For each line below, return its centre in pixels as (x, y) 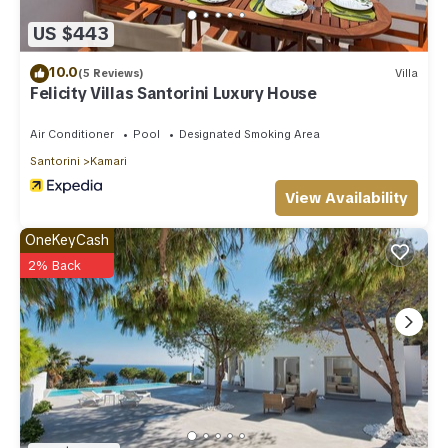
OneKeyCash (67, 239)
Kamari (108, 160)
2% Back (54, 265)
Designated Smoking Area (249, 133)
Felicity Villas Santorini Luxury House (173, 93)
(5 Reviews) (111, 73)
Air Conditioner (72, 133)
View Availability (346, 197)
